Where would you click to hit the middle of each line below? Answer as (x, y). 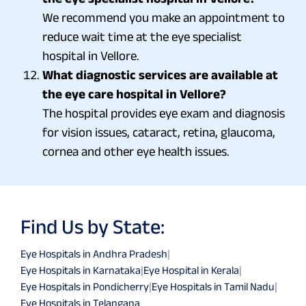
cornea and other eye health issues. (136, 151)
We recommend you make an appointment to (164, 17)
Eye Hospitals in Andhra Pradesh (94, 253)
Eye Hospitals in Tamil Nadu (213, 286)
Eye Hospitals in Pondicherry (85, 286)
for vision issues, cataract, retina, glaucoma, (159, 132)
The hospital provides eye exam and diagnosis (164, 113)
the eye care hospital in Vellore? (134, 94)
